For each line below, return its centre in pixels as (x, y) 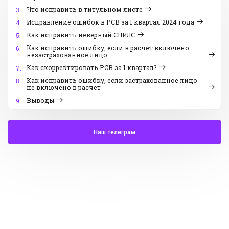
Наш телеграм (114, 133)
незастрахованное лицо (67, 55)
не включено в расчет (64, 88)
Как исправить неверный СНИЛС (81, 35)
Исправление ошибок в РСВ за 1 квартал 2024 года (110, 22)
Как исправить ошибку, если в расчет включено (108, 48)
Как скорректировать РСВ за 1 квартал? (92, 68)
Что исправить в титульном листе (85, 9)
